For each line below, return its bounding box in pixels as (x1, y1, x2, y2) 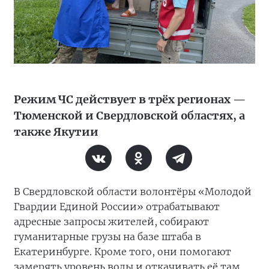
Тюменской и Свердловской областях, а (14, 109, 245, 123)
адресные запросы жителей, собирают (14, 216, 209, 228)
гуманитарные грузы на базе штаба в (14, 231, 201, 243)
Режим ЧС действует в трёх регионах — (14, 92, 246, 107)
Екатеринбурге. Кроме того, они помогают (14, 246, 231, 258)
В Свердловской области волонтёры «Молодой (14, 186, 252, 198)
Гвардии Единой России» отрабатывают (14, 201, 220, 213)
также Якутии (14, 125, 98, 139)
